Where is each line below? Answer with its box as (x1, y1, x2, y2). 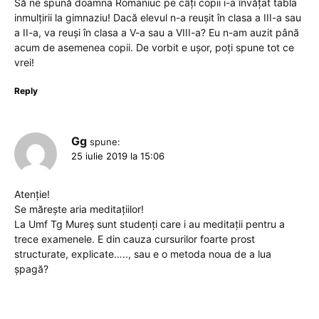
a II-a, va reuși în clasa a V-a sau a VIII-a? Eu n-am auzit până (14, 26, 299, 39)
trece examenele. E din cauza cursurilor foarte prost (14, 233, 255, 246)
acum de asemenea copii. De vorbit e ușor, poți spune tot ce (14, 41, 294, 54)
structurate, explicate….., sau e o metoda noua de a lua (14, 248, 271, 261)
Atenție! (14, 188, 50, 201)
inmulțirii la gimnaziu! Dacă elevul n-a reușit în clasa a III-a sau (14, 11, 301, 24)
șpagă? (14, 263, 48, 276)
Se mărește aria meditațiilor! (14, 203, 144, 216)
